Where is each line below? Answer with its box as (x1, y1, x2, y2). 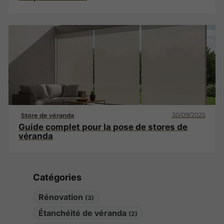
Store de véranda (21, 111, 74, 119)
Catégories (32, 171, 81, 182)
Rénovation (38, 191, 85, 202)
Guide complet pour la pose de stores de (18, 121, 188, 132)
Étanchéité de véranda (38, 207, 128, 218)
